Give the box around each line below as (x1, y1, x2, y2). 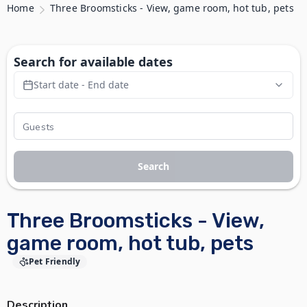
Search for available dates (14, 53, 173, 70)
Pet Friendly (29, 256, 81, 267)
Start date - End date (34, 78, 129, 91)
